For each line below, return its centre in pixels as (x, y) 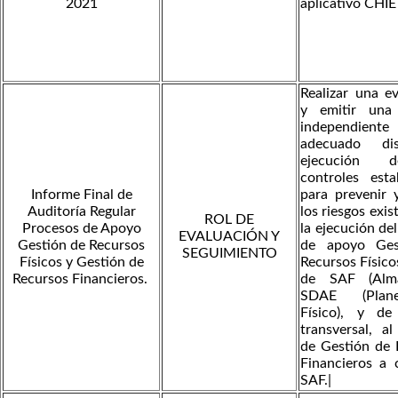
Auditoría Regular (81, 211)
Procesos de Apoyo (81, 228)
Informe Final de (81, 194)
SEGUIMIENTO (229, 253)
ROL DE (229, 219)
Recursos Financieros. (81, 279)
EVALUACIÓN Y (229, 236)
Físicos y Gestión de (81, 262)
